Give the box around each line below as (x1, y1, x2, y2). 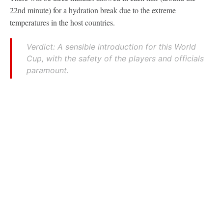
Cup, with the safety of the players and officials (27, 53, 204, 63)
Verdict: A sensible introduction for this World (27, 41, 196, 52)
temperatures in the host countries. (10, 17, 115, 27)
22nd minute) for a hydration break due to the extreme (10, 4, 176, 15)
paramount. (27, 65, 69, 75)
